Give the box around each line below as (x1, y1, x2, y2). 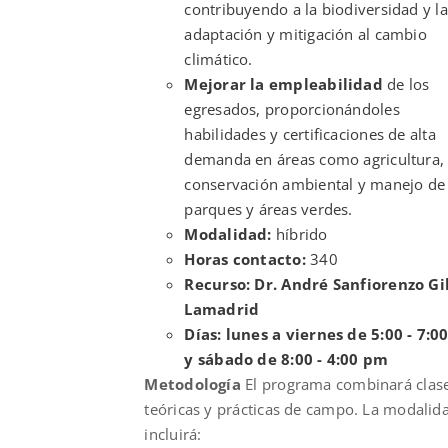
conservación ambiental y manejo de (184, 173, 446, 194)
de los (387, 73, 430, 94)
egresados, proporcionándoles (184, 98, 400, 119)
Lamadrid (184, 298, 260, 319)
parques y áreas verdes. (184, 198, 353, 219)
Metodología (144, 373, 241, 394)
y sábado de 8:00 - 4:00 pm (184, 348, 393, 369)
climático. (184, 48, 253, 69)
